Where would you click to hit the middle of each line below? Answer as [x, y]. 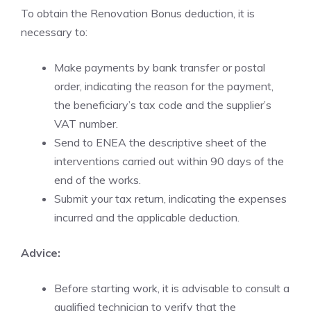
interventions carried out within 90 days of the [169, 161]
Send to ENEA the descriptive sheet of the [160, 142]
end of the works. [98, 180]
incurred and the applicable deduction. [147, 217]
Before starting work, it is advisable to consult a [172, 288]
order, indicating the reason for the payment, [164, 86]
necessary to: [54, 32]
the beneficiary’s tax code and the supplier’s [163, 105]
